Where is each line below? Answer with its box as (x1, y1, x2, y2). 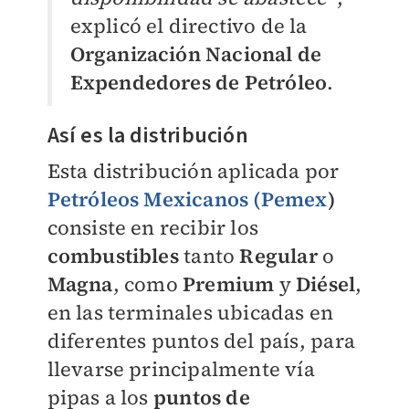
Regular (239, 242, 318, 270)
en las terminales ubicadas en (47, 299, 334, 327)
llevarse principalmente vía (47, 355, 315, 383)
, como (112, 270, 183, 299)
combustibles (47, 242, 179, 270)
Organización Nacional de (69, 40, 322, 68)
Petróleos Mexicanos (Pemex (47, 185, 328, 214)
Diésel (295, 270, 356, 299)
